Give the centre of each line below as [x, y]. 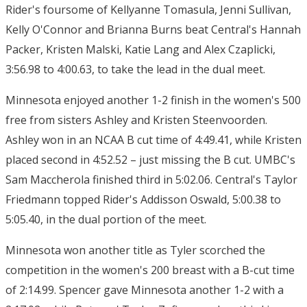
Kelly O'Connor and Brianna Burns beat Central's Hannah [153, 29]
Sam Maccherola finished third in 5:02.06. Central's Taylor [151, 180]
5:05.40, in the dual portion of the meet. [106, 219]
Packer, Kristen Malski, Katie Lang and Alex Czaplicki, [140, 49]
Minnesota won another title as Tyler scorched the [135, 250]
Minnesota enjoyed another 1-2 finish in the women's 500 [153, 100]
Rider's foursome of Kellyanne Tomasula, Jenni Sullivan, [148, 10]
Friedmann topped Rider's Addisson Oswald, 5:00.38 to [143, 199]
